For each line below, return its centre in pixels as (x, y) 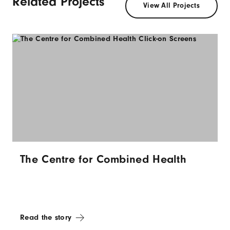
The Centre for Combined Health (103, 159)
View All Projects (171, 6)
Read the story (46, 217)
